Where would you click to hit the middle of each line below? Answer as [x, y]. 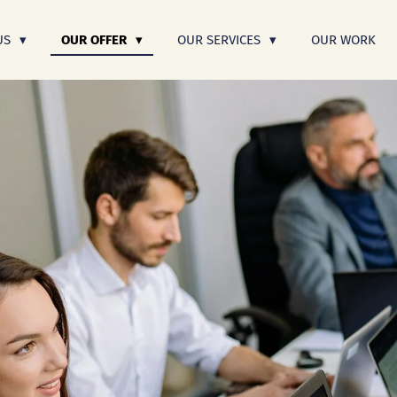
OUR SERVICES [221, 40]
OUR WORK [343, 40]
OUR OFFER [96, 40]
